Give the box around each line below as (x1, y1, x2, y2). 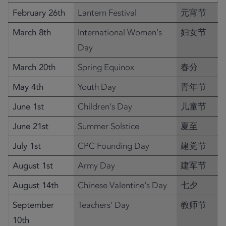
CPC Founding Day (78, 141, 149, 151)
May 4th (13, 82, 43, 92)
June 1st (13, 101, 44, 111)
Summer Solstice (78, 121, 139, 131)
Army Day (78, 160, 115, 171)
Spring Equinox (78, 62, 134, 72)
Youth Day (78, 82, 116, 92)
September (13, 200, 54, 210)
